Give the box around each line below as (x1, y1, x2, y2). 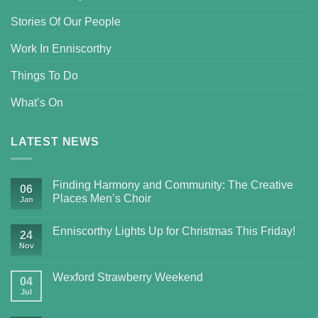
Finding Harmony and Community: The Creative (53, 179, 293, 192)
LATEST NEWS (11, 135, 99, 148)
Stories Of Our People (11, 15, 121, 28)
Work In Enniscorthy (11, 42, 111, 55)
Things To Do (11, 69, 78, 82)
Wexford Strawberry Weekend (53, 271, 203, 284)
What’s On (11, 96, 63, 109)
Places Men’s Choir (53, 192, 151, 205)
